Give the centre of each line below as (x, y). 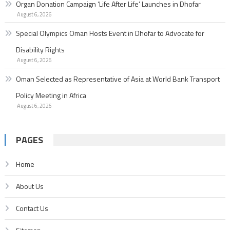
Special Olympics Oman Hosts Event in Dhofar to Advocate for (110, 33)
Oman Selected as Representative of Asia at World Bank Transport (118, 79)
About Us (30, 186)
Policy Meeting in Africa (51, 95)
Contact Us (32, 208)
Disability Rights (40, 49)
